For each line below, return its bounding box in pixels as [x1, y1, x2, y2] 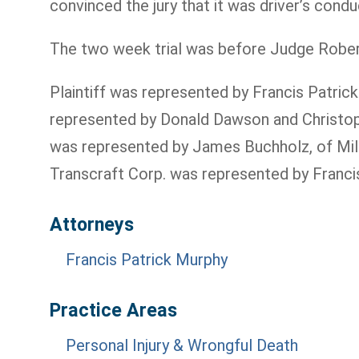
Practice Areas [50, 299, 177, 321]
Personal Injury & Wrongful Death [66, 336, 298, 355]
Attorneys [50, 213, 134, 236]
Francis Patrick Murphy [66, 250, 228, 269]
